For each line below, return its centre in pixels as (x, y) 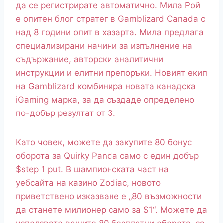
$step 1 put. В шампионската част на (92, 169)
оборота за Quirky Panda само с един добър (107, 156)
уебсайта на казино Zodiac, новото (88, 183)
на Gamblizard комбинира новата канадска (106, 86)
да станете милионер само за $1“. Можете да (111, 210)
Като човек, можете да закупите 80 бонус (104, 143)
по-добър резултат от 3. (66, 113)
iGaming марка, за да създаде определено (105, 100)
